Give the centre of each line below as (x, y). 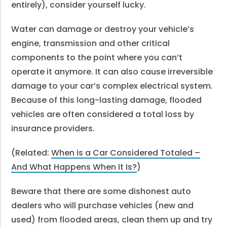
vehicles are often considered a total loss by (103, 114)
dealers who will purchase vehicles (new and (103, 205)
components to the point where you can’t (97, 58)
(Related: (31, 153)
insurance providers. (53, 128)
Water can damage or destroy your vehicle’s (103, 29)
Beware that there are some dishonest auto (101, 191)
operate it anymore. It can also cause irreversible (112, 72)
